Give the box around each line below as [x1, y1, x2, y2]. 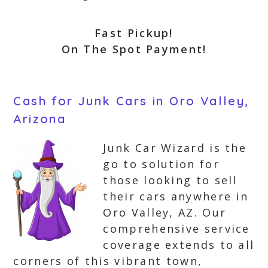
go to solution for [103, 157, 220, 171]
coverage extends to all [103, 237, 255, 252]
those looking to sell [103, 173, 237, 187]
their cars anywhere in [103, 189, 249, 203]
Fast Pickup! [95, 26, 173, 40]
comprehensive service [103, 221, 250, 236]
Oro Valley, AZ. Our [103, 205, 227, 220]
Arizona [13, 111, 66, 126]
